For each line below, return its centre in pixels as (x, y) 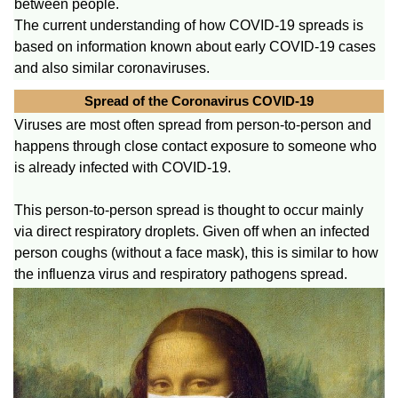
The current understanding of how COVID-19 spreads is (189, 25)
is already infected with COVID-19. (123, 167)
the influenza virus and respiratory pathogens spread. (181, 274)
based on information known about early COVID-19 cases (195, 46)
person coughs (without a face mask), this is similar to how (196, 252)
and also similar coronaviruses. (112, 68)
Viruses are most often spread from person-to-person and (193, 124)
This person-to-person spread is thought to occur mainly (189, 210)
